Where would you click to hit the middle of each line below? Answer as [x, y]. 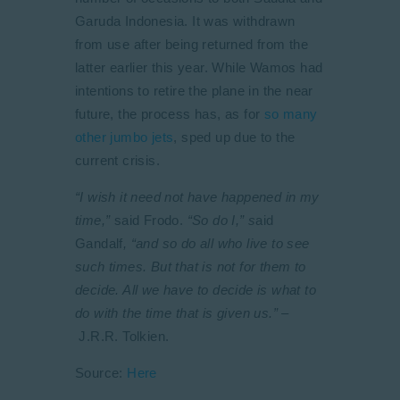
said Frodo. [150, 220]
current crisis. [118, 160]
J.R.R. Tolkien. [124, 336]
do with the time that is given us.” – [182, 313]
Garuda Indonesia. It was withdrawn [185, 21]
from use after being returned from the [192, 44]
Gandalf [99, 243]
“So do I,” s [221, 220]
